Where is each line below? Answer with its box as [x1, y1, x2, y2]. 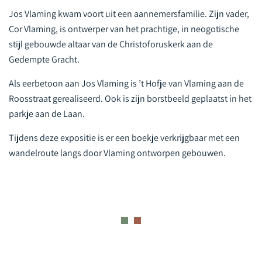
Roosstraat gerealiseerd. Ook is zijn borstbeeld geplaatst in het [9, 84, 251, 96]
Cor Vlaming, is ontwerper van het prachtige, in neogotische [9, 14, 239, 27]
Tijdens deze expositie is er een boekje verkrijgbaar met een [9, 123, 240, 136]
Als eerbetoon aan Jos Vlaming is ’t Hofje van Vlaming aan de [9, 68, 244, 81]
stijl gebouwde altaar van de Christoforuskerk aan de [9, 29, 213, 42]
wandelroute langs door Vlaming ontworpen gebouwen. [9, 138, 226, 151]
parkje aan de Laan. [9, 99, 85, 112]
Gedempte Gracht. [9, 44, 80, 57]
